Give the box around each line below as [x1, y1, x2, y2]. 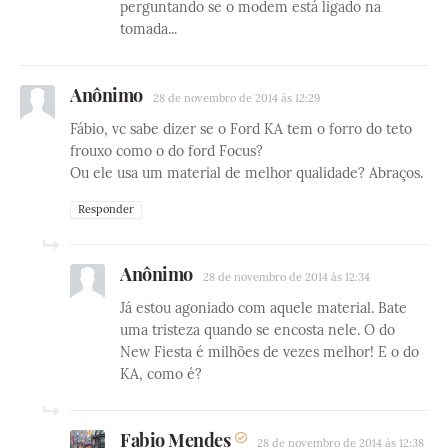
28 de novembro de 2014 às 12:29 [152, 91, 320, 106]
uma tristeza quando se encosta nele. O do [120, 321, 395, 340]
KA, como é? [120, 365, 202, 384]
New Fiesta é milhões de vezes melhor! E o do [120, 343, 419, 362]
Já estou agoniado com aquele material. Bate [120, 299, 407, 318]
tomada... [120, 20, 177, 39]
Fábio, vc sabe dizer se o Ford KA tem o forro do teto [70, 120, 412, 139]
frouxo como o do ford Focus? [70, 142, 263, 161]
